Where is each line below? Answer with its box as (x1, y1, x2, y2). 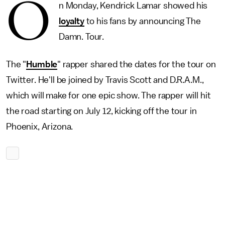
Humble (26, 60, 58, 69)
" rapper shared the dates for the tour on (57, 60, 216, 69)
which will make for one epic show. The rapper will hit (6, 91, 211, 100)
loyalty (58, 17, 84, 26)
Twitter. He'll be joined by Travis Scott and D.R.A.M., (6, 75, 204, 84)
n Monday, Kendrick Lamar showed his (58, 1, 208, 10)
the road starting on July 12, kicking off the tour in (6, 106, 197, 116)
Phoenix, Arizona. (6, 122, 77, 131)
